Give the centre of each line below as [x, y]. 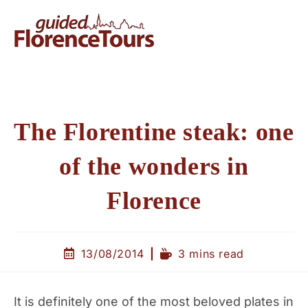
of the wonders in [154, 166]
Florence [154, 201]
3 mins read [211, 254]
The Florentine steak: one [154, 132]
